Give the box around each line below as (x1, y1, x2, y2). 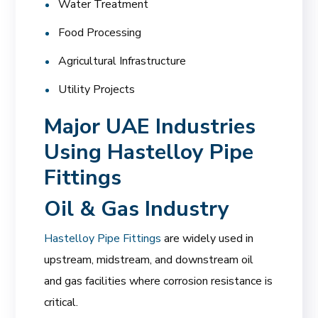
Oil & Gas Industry (44, 194, 230, 224)
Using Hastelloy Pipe (44, 137, 254, 167)
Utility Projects (58, 81, 136, 97)
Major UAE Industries (44, 111, 256, 141)
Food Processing (58, 24, 142, 40)
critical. (44, 294, 79, 310)
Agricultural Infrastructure (58, 53, 187, 69)
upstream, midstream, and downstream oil (44, 251, 254, 268)
